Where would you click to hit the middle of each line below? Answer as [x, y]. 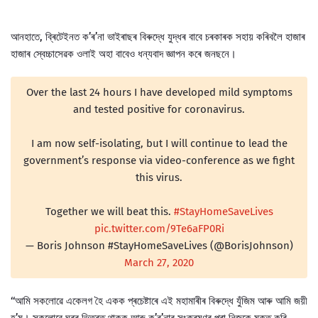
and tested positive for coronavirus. [159, 109]
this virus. [159, 177]
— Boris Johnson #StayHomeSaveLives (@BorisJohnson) [159, 245]
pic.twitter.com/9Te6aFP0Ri [159, 228]
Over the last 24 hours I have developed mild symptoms [159, 92]
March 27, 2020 [159, 262]
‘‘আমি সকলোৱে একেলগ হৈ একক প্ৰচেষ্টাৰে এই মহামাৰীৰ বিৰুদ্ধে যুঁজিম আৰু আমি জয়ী [159, 301]
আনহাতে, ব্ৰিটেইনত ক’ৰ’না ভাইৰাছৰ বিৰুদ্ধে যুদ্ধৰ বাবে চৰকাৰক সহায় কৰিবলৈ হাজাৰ [158, 37]
